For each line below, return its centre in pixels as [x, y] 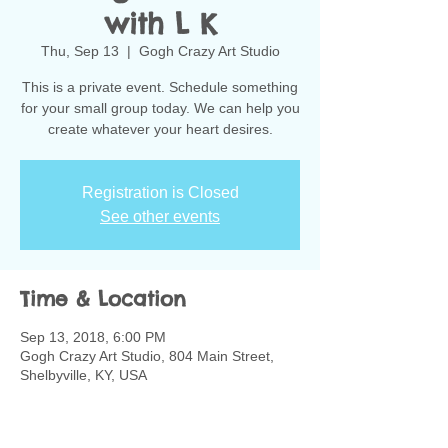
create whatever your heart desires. [160, 129]
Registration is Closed [160, 192]
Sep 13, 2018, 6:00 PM [93, 337]
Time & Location [103, 298]
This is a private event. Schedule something [160, 87]
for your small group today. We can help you [160, 108]
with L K [160, 23]
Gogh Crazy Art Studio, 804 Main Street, [147, 356]
